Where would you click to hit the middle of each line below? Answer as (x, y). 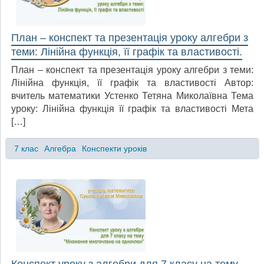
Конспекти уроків (114, 148)
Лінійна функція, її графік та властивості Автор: (132, 83)
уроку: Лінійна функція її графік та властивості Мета (132, 109)
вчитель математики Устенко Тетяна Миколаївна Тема (132, 96)
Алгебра (60, 148)
